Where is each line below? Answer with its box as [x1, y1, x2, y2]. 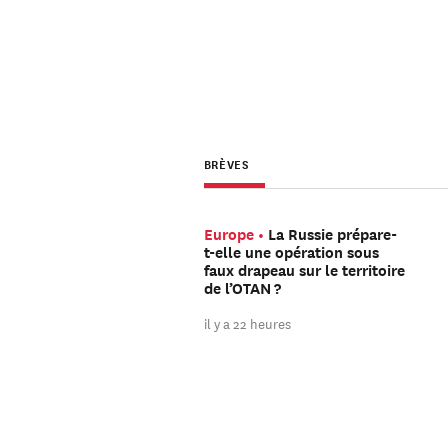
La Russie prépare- [267, 223, 397, 246]
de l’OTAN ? [203, 277, 281, 300]
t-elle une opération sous [203, 241, 379, 264]
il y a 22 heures [203, 312, 291, 334]
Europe [203, 223, 254, 246]
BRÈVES [203, 154, 250, 174]
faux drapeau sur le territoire [203, 259, 405, 282]
